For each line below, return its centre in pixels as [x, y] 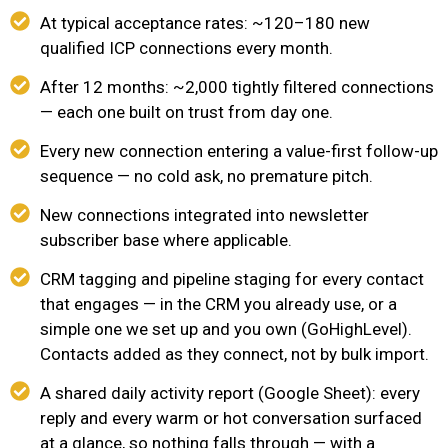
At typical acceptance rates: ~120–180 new [205, 23]
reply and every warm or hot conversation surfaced [231, 418]
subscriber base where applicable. [166, 240]
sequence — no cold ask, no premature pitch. [206, 176]
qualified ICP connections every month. [186, 48]
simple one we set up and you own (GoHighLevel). [226, 329]
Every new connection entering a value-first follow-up [239, 151]
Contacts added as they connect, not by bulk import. [234, 354]
